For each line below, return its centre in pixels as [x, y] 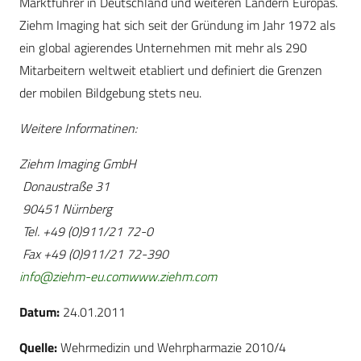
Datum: [39, 312]
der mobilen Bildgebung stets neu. [110, 93]
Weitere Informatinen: [78, 129]
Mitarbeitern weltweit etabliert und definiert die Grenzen [171, 71]
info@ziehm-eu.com [74, 277]
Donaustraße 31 [64, 187]
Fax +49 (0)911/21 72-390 [94, 254]
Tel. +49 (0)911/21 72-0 [86, 232]
